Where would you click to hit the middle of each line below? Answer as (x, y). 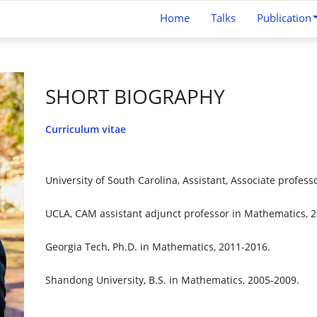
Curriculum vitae (86, 129)
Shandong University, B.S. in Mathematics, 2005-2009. (172, 280)
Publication (284, 18)
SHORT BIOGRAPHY (135, 97)
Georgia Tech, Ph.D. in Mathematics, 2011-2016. (158, 247)
